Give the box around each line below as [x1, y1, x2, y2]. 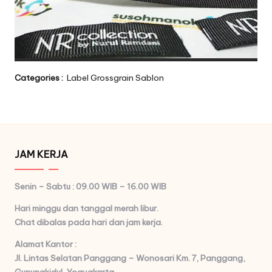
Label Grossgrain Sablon [67, 72, 164, 83]
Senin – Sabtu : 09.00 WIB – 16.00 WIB [15, 181, 166, 192]
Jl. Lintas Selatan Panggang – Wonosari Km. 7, [15, 252, 200, 263]
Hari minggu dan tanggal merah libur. [15, 202, 158, 214]
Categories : [15, 72, 65, 83]
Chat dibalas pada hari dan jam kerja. [15, 216, 163, 228]
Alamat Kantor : [15, 238, 76, 250]
